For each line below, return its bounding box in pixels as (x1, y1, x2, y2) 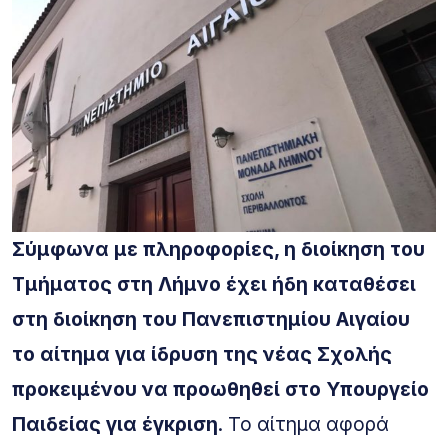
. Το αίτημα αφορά (218, 411, 389, 436)
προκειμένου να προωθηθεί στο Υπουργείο (12, 376, 429, 401)
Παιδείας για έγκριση (12, 411, 218, 436)
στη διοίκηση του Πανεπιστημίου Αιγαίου (12, 306, 410, 331)
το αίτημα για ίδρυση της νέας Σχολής (12, 341, 392, 366)
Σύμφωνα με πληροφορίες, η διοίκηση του (12, 236, 425, 261)
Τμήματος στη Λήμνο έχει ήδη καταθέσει (12, 271, 416, 296)
